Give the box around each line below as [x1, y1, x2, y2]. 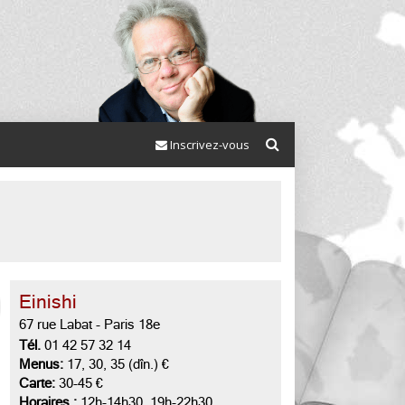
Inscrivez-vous [167, 137, 250, 153]
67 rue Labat [19, 317, 92, 332]
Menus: [19, 357, 63, 372]
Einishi [19, 291, 77, 313]
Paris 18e [104, 317, 160, 332]
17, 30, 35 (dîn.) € [63, 357, 169, 372]
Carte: [19, 376, 55, 391]
